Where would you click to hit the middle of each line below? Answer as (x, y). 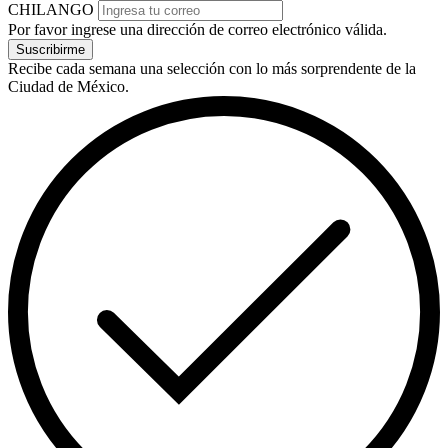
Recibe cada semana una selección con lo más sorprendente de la (212, 68)
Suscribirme (50, 49)
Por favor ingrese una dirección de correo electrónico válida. (197, 29)
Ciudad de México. (68, 86)
